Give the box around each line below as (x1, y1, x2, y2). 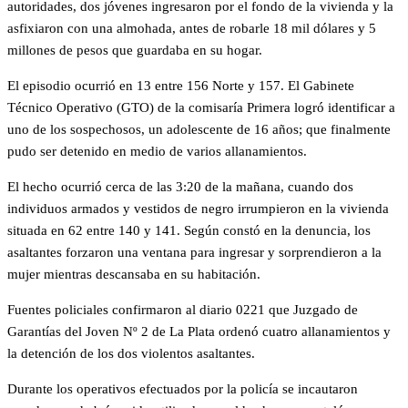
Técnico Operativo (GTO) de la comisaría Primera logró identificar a (7, 100, 395, 115)
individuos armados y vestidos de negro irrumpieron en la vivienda (7, 201, 389, 216)
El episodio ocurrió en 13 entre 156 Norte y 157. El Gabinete (7, 78, 354, 93)
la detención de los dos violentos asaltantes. (7, 346, 255, 361)
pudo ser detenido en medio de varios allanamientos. (7, 144, 307, 158)
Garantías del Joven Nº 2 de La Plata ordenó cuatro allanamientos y (7, 324, 391, 339)
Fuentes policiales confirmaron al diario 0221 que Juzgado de (7, 302, 358, 317)
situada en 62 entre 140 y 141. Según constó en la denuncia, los (7, 223, 371, 238)
